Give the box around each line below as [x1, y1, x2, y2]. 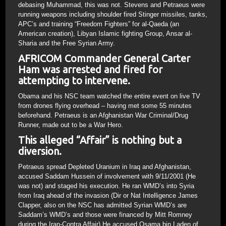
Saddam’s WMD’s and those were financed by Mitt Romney [18, 210, 192, 218]
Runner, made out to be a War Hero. [18, 121, 123, 129]
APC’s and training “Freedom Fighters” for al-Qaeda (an [18, 20, 179, 28]
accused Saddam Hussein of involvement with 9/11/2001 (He [18, 172, 196, 180]
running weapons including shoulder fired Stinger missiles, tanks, [18, 10, 207, 18]
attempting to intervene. [18, 74, 130, 86]
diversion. [18, 145, 62, 157]
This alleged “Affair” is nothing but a [18, 134, 182, 146]
